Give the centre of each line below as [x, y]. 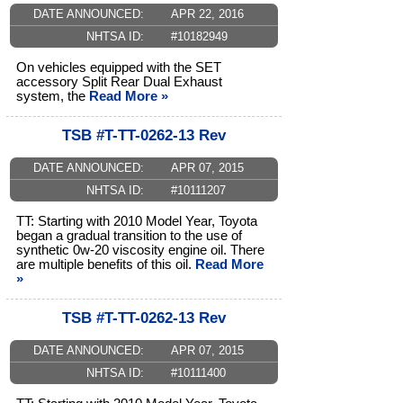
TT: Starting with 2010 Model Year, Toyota [137, 222]
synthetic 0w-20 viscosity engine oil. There [140, 251]
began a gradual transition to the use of [129, 236]
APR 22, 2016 [207, 14]
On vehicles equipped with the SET [119, 68]
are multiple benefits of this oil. [106, 265]
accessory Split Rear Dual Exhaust [119, 82]
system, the [53, 97]
